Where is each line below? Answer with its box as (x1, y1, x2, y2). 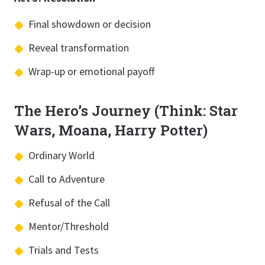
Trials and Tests (28, 243, 99, 257)
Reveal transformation (28, 41, 129, 54)
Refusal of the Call (28, 196, 110, 209)
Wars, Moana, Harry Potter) (14, 121, 208, 140)
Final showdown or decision (28, 17, 151, 31)
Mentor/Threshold (28, 219, 109, 233)
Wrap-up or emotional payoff (28, 64, 154, 78)
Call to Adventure (28, 172, 105, 186)
